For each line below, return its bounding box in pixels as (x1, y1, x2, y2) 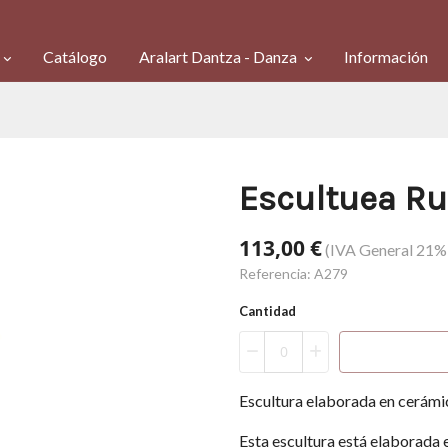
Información (344, 47, 428, 66)
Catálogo (43, 47, 107, 66)
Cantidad (248, 303, 296, 319)
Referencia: (239, 265, 314, 282)
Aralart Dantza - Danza (139, 47, 300, 66)
